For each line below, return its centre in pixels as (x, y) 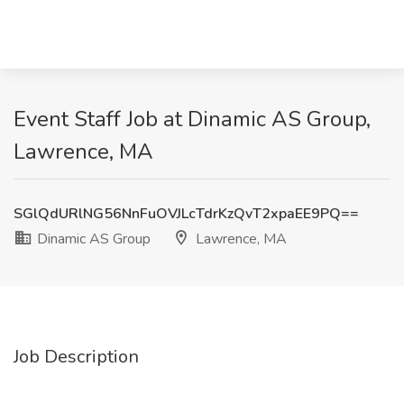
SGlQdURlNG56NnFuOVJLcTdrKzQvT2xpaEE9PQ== (186, 214)
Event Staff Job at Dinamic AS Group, (192, 119)
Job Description (76, 357)
